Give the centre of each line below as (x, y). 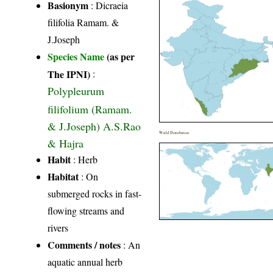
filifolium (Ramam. (90, 108)
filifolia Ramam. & (83, 23)
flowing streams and (86, 211)
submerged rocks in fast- (95, 194)
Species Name (77, 57)
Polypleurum (76, 91)
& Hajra (66, 143)
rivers (58, 228)
